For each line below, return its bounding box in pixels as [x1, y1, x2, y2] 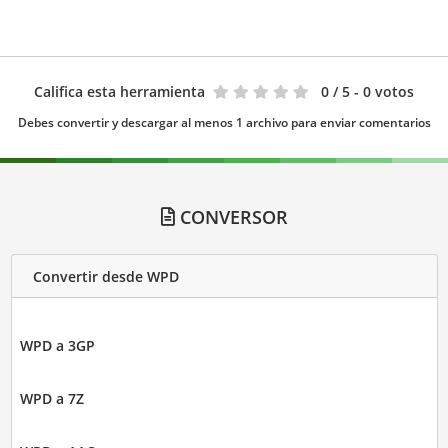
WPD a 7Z [19, 389, 84, 409]
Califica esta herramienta [34, 82, 205, 102]
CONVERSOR [174, 205, 288, 230]
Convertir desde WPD [32, 266, 179, 286]
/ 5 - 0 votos [333, 82, 414, 102]
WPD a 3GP [19, 336, 95, 356]
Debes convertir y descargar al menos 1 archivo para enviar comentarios [17, 114, 431, 132]
